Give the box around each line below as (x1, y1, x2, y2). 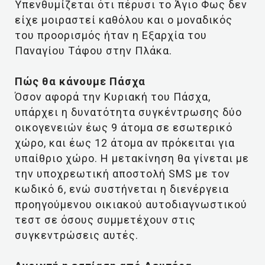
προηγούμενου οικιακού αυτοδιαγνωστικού (15, 198, 247, 211)
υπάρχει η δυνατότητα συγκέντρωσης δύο (15, 106, 242, 118)
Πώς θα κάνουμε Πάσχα (15, 75, 146, 88)
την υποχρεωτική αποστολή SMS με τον (15, 167, 230, 180)
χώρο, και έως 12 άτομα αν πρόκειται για (15, 137, 235, 149)
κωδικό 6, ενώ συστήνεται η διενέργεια (15, 183, 229, 195)
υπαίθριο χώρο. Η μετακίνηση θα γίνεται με (15, 152, 249, 164)
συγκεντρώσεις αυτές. (15, 229, 138, 241)
